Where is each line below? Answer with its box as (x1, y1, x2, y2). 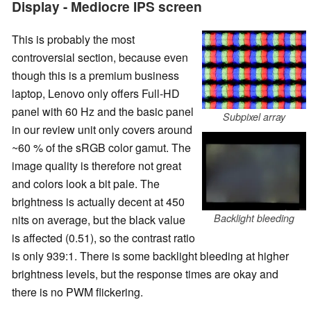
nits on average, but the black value (12, 211, 185, 228)
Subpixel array (223, 109, 285, 124)
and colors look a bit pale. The (12, 175, 160, 192)
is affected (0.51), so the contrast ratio (12, 229, 195, 246)
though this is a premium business (12, 67, 179, 83)
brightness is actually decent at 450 (12, 193, 185, 210)
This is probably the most (12, 31, 135, 47)
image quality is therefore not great (12, 157, 181, 174)
